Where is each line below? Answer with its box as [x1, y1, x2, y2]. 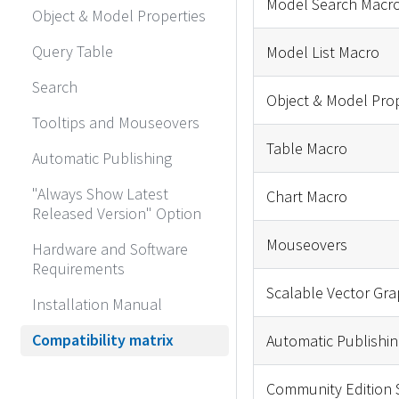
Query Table [32, 41, 113, 62]
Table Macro [265, 137, 347, 159]
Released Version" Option [32, 203, 201, 224]
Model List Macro [265, 41, 379, 62]
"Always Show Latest [32, 183, 168, 205]
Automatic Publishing [32, 148, 172, 169]
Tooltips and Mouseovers [32, 112, 199, 134]
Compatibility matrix [32, 330, 174, 351]
